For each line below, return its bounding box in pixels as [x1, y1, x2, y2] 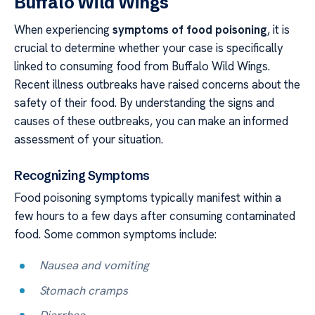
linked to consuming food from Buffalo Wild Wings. [14, 58, 270, 75]
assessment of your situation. [14, 131, 163, 148]
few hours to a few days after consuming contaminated [14, 207, 295, 224]
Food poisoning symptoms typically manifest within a [14, 189, 281, 205]
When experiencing [14, 22, 112, 38]
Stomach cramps [39, 282, 129, 298]
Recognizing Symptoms [14, 167, 150, 184]
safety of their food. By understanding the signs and [14, 95, 274, 111]
